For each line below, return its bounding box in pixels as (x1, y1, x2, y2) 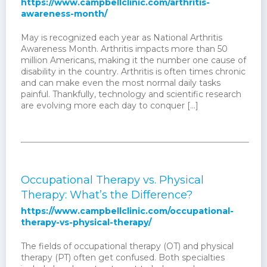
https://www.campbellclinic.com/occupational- (21, 206, 234, 217)
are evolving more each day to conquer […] (21, 100, 198, 111)
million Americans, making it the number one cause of (21, 55, 246, 66)
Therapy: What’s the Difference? (21, 188, 193, 202)
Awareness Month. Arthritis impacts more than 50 (21, 44, 228, 55)
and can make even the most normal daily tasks (21, 77, 221, 89)
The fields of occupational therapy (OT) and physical (21, 241, 234, 252)
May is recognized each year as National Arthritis (21, 32, 222, 44)
